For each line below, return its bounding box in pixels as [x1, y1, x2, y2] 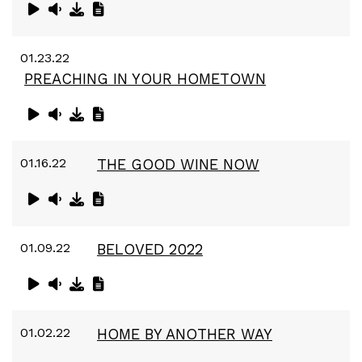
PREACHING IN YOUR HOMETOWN [24, 70, 266, 88]
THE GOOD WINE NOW [97, 155, 259, 173]
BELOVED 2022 [97, 240, 203, 258]
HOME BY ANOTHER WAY [97, 326, 272, 343]
